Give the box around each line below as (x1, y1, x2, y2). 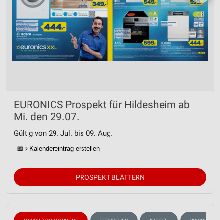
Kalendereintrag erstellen (27, 145, 100, 152)
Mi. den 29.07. (14, 111, 80, 123)
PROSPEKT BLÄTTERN (75, 173, 145, 181)
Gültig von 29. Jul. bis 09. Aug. (14, 129, 112, 137)
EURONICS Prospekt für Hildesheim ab (14, 99, 190, 110)
